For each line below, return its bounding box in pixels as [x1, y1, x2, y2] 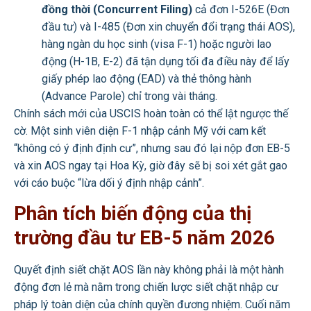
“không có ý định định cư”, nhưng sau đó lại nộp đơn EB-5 [14, 141, 290, 155]
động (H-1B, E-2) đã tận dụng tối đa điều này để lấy [42, 54, 289, 68]
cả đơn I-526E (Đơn [192, 2, 289, 16]
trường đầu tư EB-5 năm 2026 [14, 226, 275, 249]
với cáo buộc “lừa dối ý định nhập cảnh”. [14, 176, 204, 190]
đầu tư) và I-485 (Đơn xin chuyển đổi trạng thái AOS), [42, 19, 295, 33]
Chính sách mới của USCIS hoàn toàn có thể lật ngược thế [14, 106, 288, 120]
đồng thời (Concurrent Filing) [42, 2, 192, 16]
